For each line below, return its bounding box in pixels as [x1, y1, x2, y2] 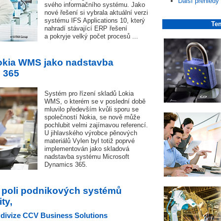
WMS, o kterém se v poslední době [44, 98, 146, 105]
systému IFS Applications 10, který [44, 17, 145, 24]
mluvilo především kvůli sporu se [44, 106, 139, 113]
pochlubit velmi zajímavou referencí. [44, 121, 148, 129]
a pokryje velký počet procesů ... [44, 33, 138, 40]
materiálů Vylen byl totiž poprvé [44, 137, 135, 145]
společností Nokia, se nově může [44, 113, 140, 121]
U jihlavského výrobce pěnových [44, 129, 137, 137]
